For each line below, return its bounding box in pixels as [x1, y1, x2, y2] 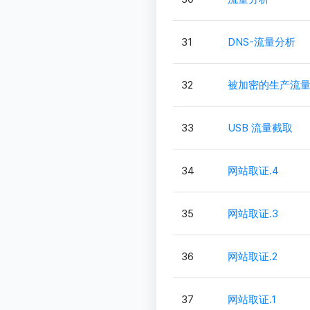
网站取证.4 [227, 164, 279, 178]
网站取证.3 [227, 207, 278, 221]
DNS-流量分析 [227, 35, 295, 49]
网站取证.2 [227, 250, 277, 264]
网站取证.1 [227, 293, 276, 307]
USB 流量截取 [227, 121, 293, 135]
